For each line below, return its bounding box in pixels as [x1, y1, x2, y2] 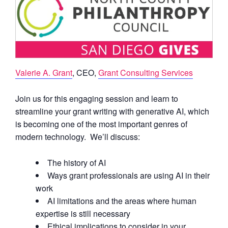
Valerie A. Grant [15, 66, 72, 78]
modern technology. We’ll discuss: [15, 130, 140, 142]
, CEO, [72, 66, 98, 78]
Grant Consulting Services [98, 66, 193, 78]
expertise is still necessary [36, 207, 130, 219]
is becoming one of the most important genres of [15, 118, 187, 130]
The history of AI [47, 156, 106, 168]
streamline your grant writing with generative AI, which [15, 105, 209, 117]
